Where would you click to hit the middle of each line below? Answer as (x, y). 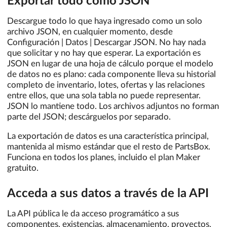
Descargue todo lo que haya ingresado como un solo (105, 21)
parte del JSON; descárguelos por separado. (89, 117)
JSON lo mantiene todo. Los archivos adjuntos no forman (113, 106)
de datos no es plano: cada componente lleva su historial (111, 74)
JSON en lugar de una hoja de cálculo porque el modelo (110, 64)
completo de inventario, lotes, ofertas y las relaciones (106, 85)
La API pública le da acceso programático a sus (93, 213)
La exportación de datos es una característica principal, (108, 136)
